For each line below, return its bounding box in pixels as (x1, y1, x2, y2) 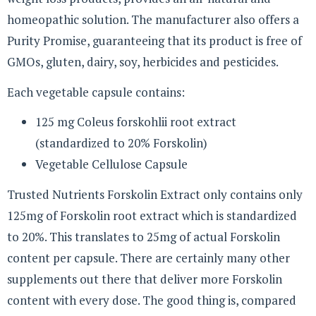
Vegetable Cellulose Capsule (35, 156, 188, 173)
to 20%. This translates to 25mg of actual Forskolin (7, 228, 280, 245)
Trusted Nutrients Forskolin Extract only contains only (7, 186, 303, 202)
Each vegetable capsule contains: (7, 83, 185, 100)
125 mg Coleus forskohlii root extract (35, 114, 236, 130)
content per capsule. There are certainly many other (7, 249, 290, 266)
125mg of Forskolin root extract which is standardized (7, 207, 297, 224)
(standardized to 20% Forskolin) (35, 135, 207, 152)
